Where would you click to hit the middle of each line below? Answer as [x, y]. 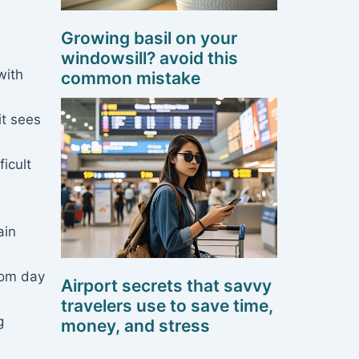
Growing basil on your [149, 38]
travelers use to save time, [167, 306]
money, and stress [135, 326]
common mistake [131, 79]
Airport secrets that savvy [166, 286]
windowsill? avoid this [149, 58]
